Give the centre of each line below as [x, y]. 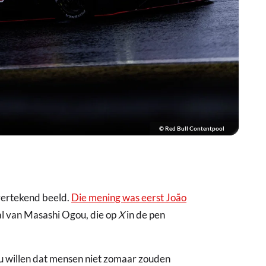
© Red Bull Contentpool [192, 129]
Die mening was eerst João [129, 198]
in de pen [146, 215]
